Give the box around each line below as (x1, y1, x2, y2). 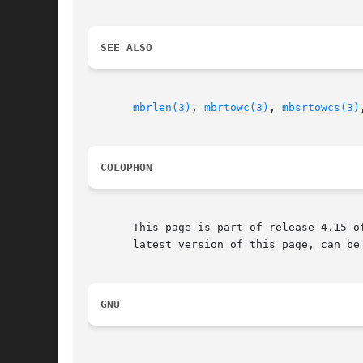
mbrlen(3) (133, 101, 191, 114)
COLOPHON (100, 161, 152, 174)
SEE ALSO (100, 41, 152, 54)
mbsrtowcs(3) (282, 101, 360, 114)
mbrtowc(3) (204, 101, 269, 114)
